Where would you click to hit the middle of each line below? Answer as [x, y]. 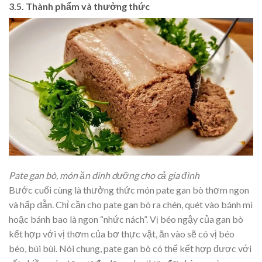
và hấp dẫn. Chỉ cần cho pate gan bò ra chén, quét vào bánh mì [131, 205]
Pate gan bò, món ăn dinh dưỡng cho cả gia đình [104, 175]
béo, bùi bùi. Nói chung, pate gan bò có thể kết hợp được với [130, 249]
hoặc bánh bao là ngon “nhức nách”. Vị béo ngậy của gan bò [126, 219]
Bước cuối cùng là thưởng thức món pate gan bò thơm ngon [129, 190]
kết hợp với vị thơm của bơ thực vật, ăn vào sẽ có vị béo [122, 234]
